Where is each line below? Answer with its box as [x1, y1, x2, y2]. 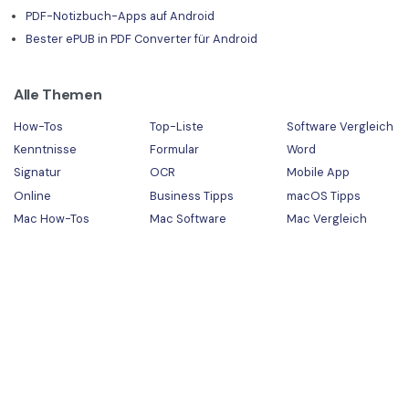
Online [14, 187, 51, 204]
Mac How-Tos [14, 211, 89, 227]
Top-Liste [150, 118, 204, 134]
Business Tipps [150, 187, 235, 204]
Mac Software [150, 211, 227, 227]
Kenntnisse [14, 141, 77, 157]
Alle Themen [14, 84, 102, 104]
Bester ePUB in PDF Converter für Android [25, 31, 257, 47]
